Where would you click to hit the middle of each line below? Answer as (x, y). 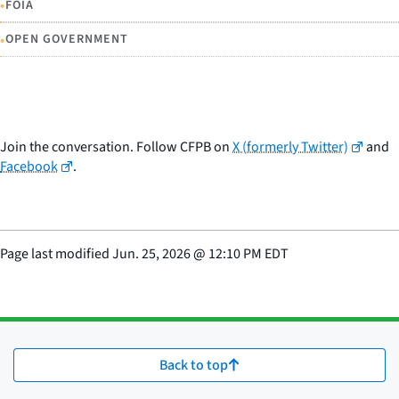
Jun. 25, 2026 (151, 253)
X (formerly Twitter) (290, 147)
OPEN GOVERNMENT (67, 40)
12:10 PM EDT (248, 253)
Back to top (194, 365)
